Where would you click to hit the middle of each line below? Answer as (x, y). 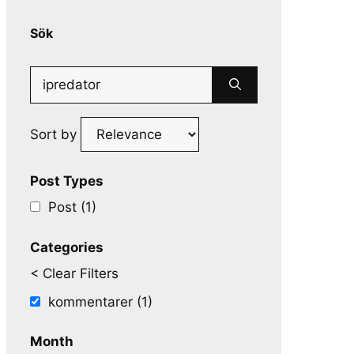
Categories (67, 247)
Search (51, 76)
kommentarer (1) (100, 301)
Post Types (67, 181)
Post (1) (72, 207)
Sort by (55, 134)
